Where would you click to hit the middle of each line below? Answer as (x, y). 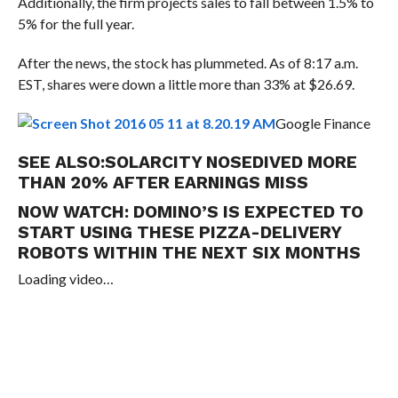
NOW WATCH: (75, 212)
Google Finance (322, 123)
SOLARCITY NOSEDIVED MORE (231, 163)
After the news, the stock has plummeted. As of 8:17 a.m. (187, 63)
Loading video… (65, 279)
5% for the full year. (76, 24)
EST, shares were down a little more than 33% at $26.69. (186, 84)
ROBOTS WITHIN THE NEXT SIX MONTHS (189, 253)
